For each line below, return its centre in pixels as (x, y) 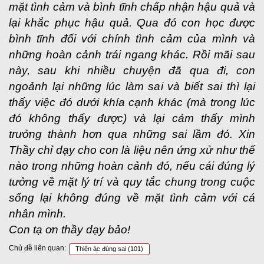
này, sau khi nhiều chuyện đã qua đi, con (132, 70)
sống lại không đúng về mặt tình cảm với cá (132, 198)
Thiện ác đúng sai (102, 249)
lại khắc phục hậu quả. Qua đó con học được (132, 23)
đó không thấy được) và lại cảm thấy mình (132, 118)
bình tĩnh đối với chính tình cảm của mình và (132, 39)
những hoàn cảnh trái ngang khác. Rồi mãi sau (132, 55)
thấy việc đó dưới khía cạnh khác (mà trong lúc (132, 102)
